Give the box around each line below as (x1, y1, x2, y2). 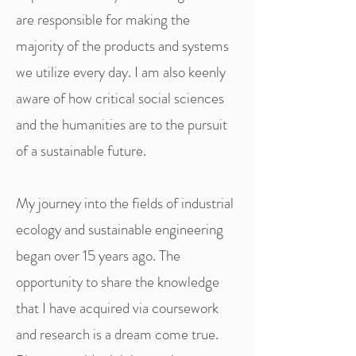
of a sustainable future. (16, 140, 146, 161)
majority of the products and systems (16, 35, 229, 56)
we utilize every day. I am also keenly (16, 61, 226, 83)
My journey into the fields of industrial (16, 192, 234, 214)
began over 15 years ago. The (16, 245, 180, 266)
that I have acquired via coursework (16, 297, 219, 319)
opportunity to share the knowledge (16, 271, 219, 292)
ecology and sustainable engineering (16, 219, 223, 240)
